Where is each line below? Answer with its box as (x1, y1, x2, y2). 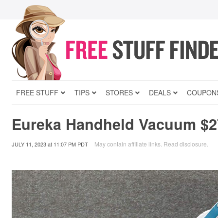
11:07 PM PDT (54, 140, 88, 148)
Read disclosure (163, 140, 207, 148)
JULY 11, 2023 (12, 140, 46, 148)
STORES (106, 88, 133, 97)
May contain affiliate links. (94, 140, 163, 148)
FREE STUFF (16, 88, 58, 97)
